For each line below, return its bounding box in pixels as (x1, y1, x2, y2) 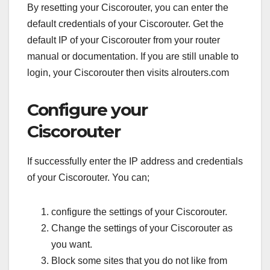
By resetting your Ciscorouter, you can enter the (27, 2, 228, 13)
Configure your (27, 99, 148, 120)
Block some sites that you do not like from (51, 255, 227, 266)
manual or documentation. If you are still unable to (27, 51, 239, 61)
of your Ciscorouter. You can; (27, 172, 149, 183)
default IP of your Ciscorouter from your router (27, 34, 220, 45)
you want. (51, 239, 95, 250)
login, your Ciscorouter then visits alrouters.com (27, 67, 229, 78)
